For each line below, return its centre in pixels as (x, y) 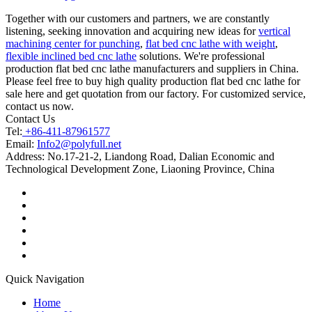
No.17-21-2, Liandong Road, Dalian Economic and (159, 156)
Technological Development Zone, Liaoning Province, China (140, 169)
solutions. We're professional (201, 56)
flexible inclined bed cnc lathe (71, 56)
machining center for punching (73, 43)
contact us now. (40, 106)
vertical (274, 31)
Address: (25, 156)
